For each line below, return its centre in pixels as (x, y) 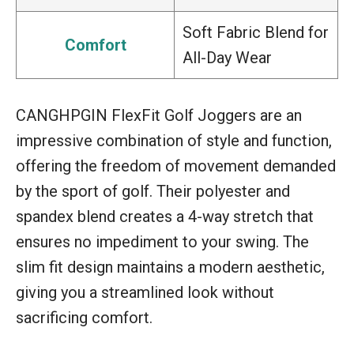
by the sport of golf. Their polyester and (153, 191)
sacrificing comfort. (84, 317)
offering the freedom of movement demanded (176, 166)
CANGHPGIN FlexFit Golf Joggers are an (159, 115)
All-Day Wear (227, 57)
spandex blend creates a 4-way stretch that (165, 216)
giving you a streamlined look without (145, 292)
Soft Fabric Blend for (256, 32)
